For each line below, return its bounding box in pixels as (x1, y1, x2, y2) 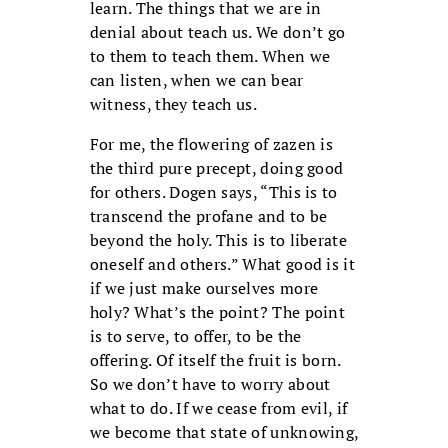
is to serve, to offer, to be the (89, 325, 302, 348)
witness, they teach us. (89, 93, 257, 116)
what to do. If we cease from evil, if (89, 397, 348, 420)
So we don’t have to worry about (89, 373, 331, 396)
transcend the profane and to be (89, 205, 328, 228)
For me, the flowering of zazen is (89, 133, 334, 156)
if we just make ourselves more (89, 277, 319, 300)
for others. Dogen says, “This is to (89, 181, 338, 204)
